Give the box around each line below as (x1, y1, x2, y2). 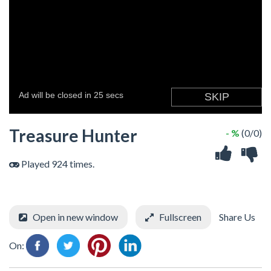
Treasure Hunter (9, 125, 137, 146)
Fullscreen (159, 211, 201, 223)
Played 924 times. (19, 158, 94, 169)
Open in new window (33, 211, 118, 223)
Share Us (217, 211, 255, 223)
